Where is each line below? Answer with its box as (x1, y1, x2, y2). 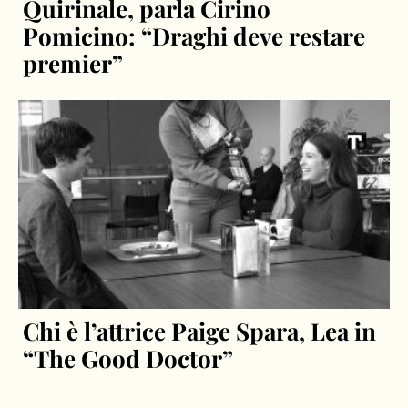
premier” (23, 46, 124, 79)
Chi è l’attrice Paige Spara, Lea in (23, 315, 377, 348)
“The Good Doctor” (23, 342, 234, 375)
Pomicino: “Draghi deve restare (23, 19, 366, 52)
